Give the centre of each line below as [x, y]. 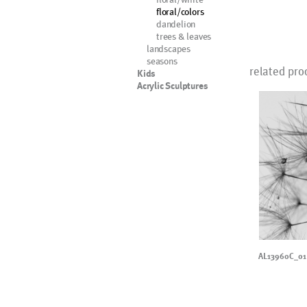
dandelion [176, 24]
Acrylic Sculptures [173, 86]
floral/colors [180, 11]
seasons [162, 61]
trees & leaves [184, 36]
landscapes [169, 48]
